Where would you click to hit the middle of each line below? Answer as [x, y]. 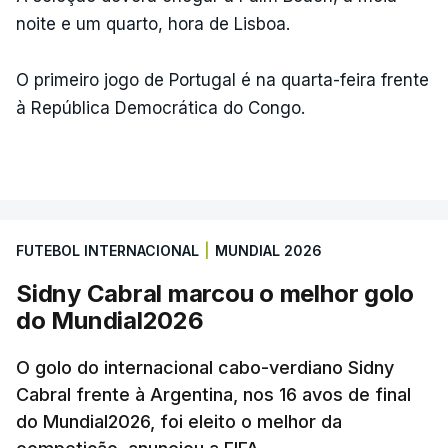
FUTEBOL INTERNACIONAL [107, 250]
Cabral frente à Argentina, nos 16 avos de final [213, 394]
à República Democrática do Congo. [160, 108]
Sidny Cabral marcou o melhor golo [215, 293]
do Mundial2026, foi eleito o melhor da [179, 421]
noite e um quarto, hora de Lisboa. [153, 24]
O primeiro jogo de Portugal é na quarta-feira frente [222, 80]
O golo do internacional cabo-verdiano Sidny [205, 367]
